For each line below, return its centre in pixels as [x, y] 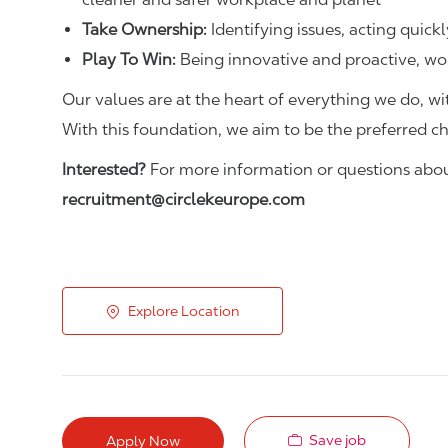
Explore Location [183, 311]
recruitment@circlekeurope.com [183, 200]
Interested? [104, 170]
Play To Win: [129, 60]
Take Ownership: [144, 30]
